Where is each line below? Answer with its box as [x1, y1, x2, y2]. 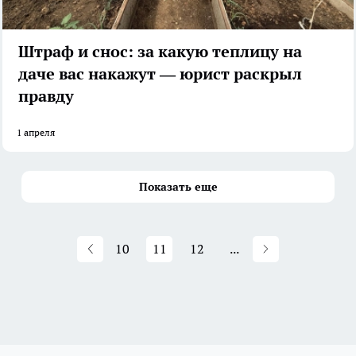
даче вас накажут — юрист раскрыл [18, 64, 302, 85]
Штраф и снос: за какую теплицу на [18, 41, 302, 63]
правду [18, 86, 74, 107]
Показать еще [138, 180, 218, 195]
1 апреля [17, 126, 55, 139]
